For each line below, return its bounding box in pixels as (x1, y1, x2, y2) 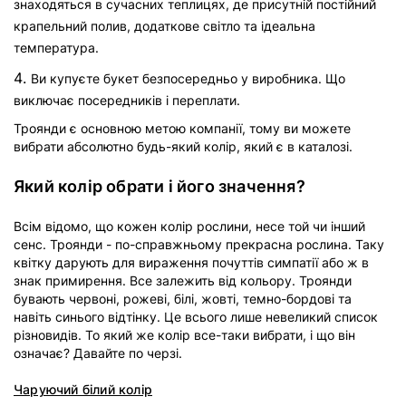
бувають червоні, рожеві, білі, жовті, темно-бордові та (14, 291, 352, 306)
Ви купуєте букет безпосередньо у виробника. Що (31, 71, 345, 86)
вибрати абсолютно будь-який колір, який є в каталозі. (14, 139, 353, 154)
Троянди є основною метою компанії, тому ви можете (14, 121, 351, 136)
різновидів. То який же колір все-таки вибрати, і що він (14, 327, 355, 343)
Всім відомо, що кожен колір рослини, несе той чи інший (14, 218, 365, 234)
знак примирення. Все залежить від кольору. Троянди (14, 273, 352, 288)
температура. (14, 40, 99, 55)
